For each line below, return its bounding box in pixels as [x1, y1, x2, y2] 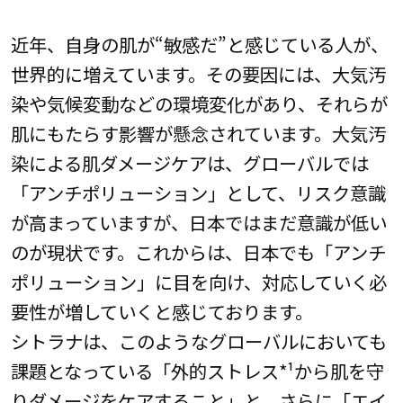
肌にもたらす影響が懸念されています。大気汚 [10, 120, 386, 148]
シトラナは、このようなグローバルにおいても [10, 327, 387, 355]
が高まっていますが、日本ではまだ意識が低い [10, 209, 387, 237]
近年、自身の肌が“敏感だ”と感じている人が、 [10, 31, 389, 58]
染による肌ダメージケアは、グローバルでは [10, 149, 369, 177]
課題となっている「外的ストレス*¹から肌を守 [10, 357, 384, 385]
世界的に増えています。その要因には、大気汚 [10, 60, 386, 88]
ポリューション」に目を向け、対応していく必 [10, 268, 387, 296]
